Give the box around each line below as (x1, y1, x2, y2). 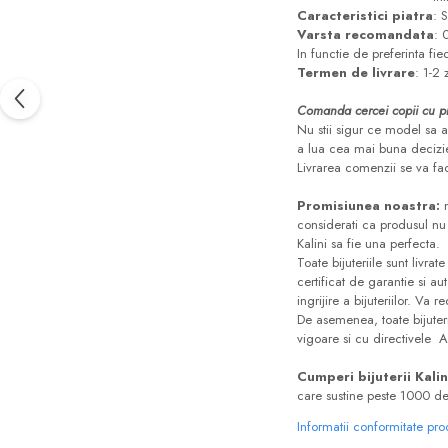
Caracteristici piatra (297, 5, 433, 25)
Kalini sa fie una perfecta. (297, 233, 440, 253)
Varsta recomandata (297, 24, 434, 44)
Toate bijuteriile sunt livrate (297, 252, 445, 272)
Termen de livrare (297, 62, 415, 82)
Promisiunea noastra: (297, 195, 444, 215)
